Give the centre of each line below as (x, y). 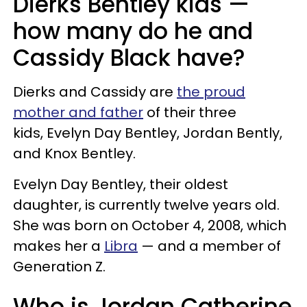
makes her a (59, 246)
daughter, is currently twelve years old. (146, 205)
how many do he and (133, 31)
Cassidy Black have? (129, 58)
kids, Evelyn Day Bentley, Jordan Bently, (148, 133)
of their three (190, 112)
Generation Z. (61, 266)
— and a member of (209, 246)
